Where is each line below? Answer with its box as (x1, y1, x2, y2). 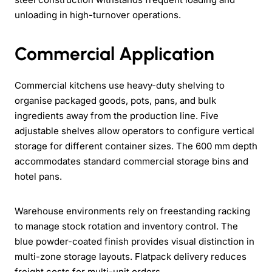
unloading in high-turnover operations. (15, 8, 181, 21)
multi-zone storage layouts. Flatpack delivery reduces (15, 250, 246, 262)
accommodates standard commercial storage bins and (15, 155, 248, 167)
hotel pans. (15, 170, 62, 182)
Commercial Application (15, 42, 214, 65)
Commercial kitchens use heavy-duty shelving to (15, 79, 225, 91)
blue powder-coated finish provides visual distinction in (15, 235, 254, 247)
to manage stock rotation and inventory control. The (15, 220, 238, 232)
